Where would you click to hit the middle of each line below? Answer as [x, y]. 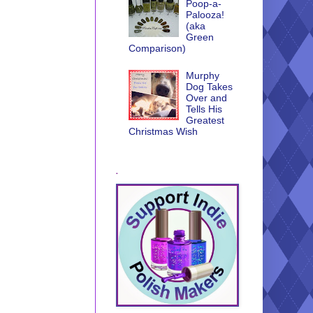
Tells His [204, 109]
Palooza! [205, 15]
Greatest [205, 120]
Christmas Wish [163, 131]
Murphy [203, 75]
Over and [207, 97]
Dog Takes [210, 86]
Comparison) [157, 49]
